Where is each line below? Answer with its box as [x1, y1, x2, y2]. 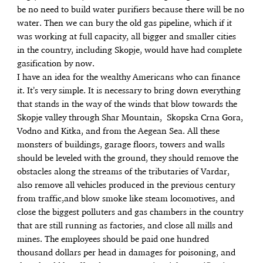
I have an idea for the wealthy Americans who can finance [17, 73, 241, 82]
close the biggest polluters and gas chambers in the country [17, 208, 244, 217]
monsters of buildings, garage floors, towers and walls [17, 141, 225, 150]
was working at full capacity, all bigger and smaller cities [17, 33, 237, 42]
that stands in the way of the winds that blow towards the [17, 100, 238, 109]
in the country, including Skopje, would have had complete [17, 46, 242, 55]
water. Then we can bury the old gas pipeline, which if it [17, 19, 232, 28]
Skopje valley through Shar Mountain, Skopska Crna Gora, [17, 114, 244, 123]
